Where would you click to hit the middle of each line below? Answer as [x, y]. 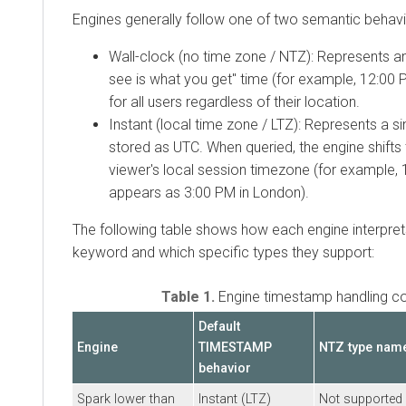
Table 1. [190, 296]
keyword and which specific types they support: [223, 252]
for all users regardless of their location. [234, 101]
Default [219, 326]
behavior [225, 368]
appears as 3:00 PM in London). [209, 192]
